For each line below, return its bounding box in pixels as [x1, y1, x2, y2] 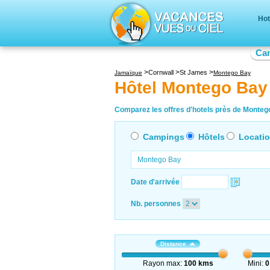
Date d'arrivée [130, 177, 180, 186]
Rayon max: [142, 259, 184, 268]
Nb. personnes [130, 199, 181, 208]
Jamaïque [114, 69, 142, 76]
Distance [160, 240, 187, 247]
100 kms [183, 259, 213, 268]
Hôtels [198, 131, 225, 142]
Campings [142, 131, 184, 142]
